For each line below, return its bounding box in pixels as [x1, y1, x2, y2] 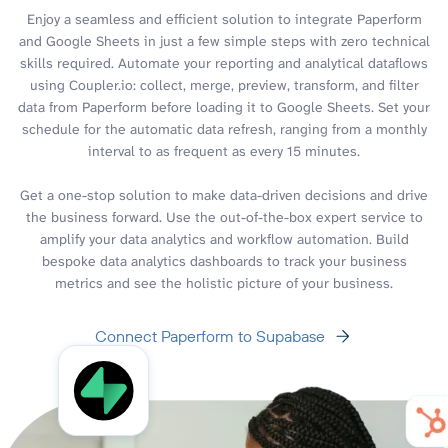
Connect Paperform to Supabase [95, 325, 325, 346]
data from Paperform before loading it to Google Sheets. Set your [18, 97, 430, 116]
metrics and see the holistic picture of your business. [55, 273, 393, 292]
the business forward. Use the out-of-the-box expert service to [25, 207, 423, 226]
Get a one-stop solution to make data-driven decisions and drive [20, 185, 428, 204]
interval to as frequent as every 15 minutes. [88, 141, 360, 160]
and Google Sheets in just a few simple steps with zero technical [18, 31, 430, 50]
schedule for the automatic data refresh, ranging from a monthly [21, 119, 427, 138]
